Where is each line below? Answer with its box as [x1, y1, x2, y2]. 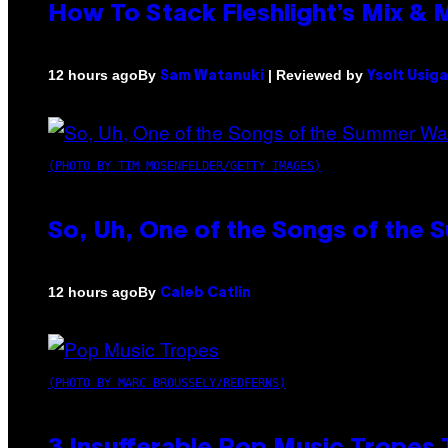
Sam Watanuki [160, 69, 264, 83]
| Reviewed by [264, 66, 367, 83]
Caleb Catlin [160, 286, 251, 300]
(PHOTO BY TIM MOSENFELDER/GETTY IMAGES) [48, 158, 321, 173]
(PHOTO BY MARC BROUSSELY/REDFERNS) [48, 375, 286, 390]
